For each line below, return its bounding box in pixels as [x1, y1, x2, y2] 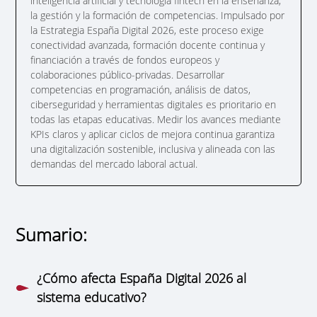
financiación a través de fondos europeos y [30, 52, 220, 67]
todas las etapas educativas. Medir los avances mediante [30, 112, 282, 126]
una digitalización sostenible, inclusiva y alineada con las [30, 142, 276, 156]
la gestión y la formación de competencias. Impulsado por [30, 8, 285, 22]
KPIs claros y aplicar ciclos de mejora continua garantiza [30, 127, 275, 141]
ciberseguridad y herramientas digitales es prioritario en [30, 97, 277, 111]
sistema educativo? [37, 288, 147, 306]
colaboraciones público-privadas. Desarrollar [30, 67, 225, 81]
